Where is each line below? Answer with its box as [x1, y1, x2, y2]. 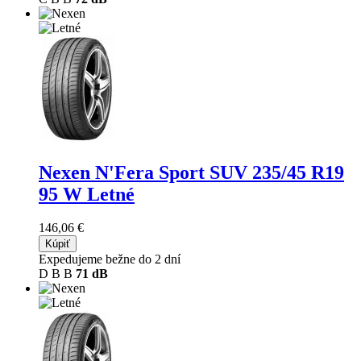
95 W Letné [39, 183, 135, 205]
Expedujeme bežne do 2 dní [39, 252, 180, 267]
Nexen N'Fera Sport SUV [39, 161, 252, 183]
